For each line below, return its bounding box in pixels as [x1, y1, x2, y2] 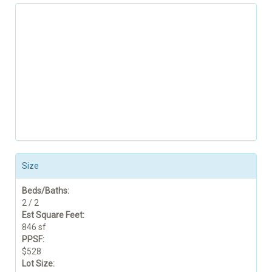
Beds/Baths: [22, 185, 69, 195]
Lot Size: [22, 258, 55, 268]
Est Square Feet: [22, 209, 84, 220]
